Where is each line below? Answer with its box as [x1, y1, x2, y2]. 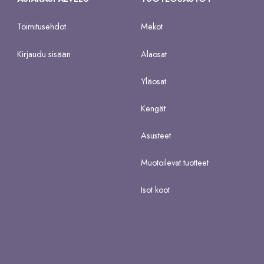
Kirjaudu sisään [17, 48, 71, 60]
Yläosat [141, 75, 166, 87]
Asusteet [141, 130, 171, 142]
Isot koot [141, 184, 170, 196]
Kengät [141, 102, 166, 114]
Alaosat [141, 48, 167, 60]
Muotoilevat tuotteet [141, 157, 209, 169]
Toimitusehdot [17, 21, 67, 33]
